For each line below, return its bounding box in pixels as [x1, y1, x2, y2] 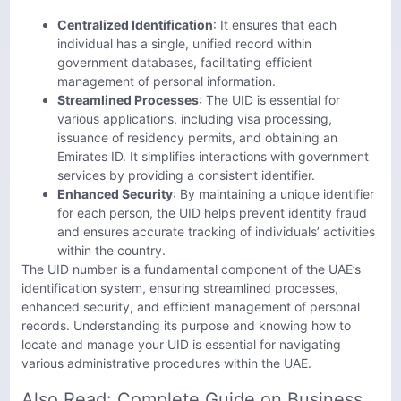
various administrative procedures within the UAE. [21, 355, 311, 371]
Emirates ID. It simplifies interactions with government [57, 149, 369, 165]
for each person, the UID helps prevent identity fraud [57, 205, 367, 221]
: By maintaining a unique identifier [173, 186, 374, 202]
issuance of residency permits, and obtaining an [57, 130, 337, 146]
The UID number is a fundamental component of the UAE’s [21, 261, 361, 277]
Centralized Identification [57, 17, 213, 33]
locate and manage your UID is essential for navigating [21, 337, 341, 353]
